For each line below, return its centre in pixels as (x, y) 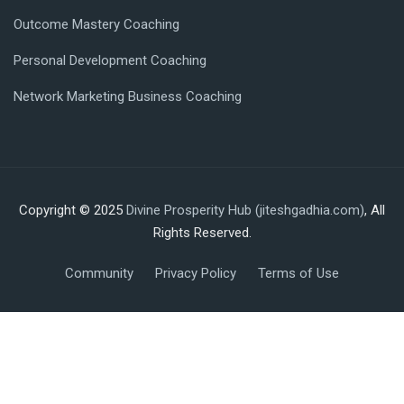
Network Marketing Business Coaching (128, 96)
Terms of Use (298, 273)
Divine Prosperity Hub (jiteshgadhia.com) (245, 210)
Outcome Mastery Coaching (96, 24)
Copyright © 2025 (73, 210)
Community (99, 273)
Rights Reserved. (202, 233)
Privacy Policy (196, 273)
